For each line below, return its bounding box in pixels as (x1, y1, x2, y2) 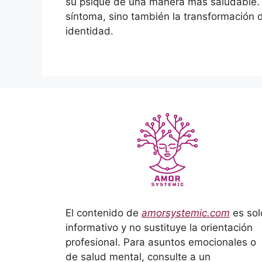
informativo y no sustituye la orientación (65, 222, 253, 233)
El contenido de (65, 207, 142, 219)
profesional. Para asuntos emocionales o (65, 236, 256, 248)
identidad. (65, 25, 113, 37)
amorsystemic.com (142, 207, 230, 219)
